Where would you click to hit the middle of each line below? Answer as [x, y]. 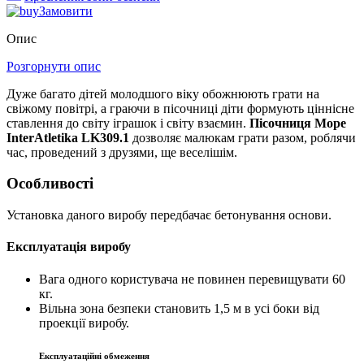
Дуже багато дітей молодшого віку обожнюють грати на [163, 93]
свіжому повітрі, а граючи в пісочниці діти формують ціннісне [180, 108]
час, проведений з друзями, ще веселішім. [122, 152]
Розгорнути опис [54, 66]
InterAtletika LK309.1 [68, 137]
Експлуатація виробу [69, 247]
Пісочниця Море [298, 123]
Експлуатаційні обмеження [94, 355]
